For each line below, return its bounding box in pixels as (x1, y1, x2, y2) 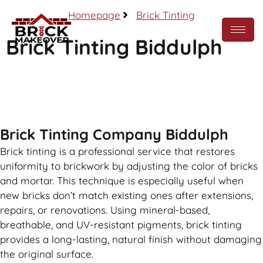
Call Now (113, 83, 150, 94)
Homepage (68, 9, 121, 21)
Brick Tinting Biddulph (6, 34, 222, 60)
